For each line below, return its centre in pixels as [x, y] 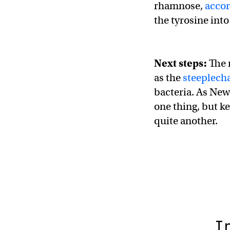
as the [168, 78]
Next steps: [181, 63]
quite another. [186, 121]
